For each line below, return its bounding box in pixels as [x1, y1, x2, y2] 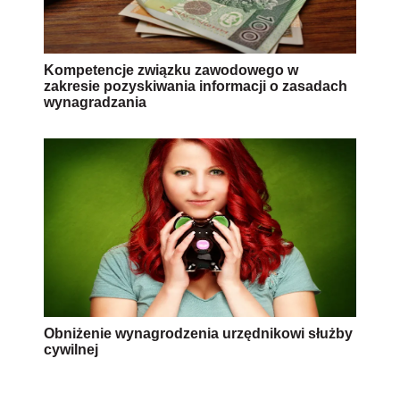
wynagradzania [44, 94, 146, 110]
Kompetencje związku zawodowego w [44, 62, 298, 78]
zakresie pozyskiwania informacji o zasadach [44, 78, 347, 94]
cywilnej [44, 341, 98, 357]
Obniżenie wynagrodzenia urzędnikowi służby [44, 325, 353, 341]
